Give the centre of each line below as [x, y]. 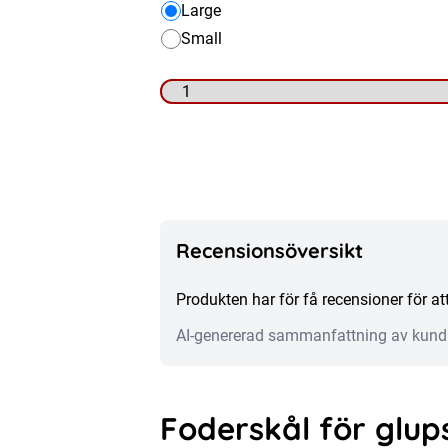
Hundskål [192, 159]
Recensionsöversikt [269, 250]
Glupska [188, 103]
